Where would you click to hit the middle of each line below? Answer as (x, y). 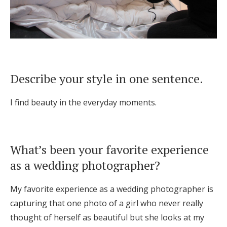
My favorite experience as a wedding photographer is (112, 189)
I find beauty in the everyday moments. (83, 102)
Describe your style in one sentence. (107, 78)
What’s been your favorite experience (109, 149)
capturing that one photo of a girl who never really (107, 203)
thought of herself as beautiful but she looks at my (107, 217)
